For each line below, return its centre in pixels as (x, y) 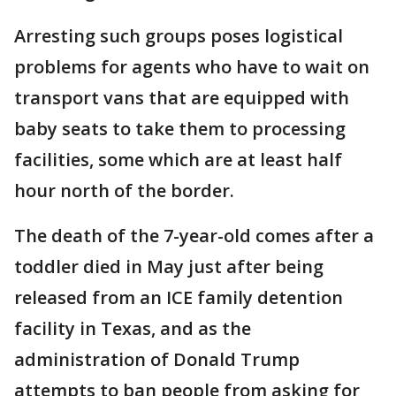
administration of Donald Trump (157, 360)
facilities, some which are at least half (178, 160)
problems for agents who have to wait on (192, 67)
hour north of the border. (124, 191)
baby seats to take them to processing (180, 129)
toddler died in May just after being (169, 267)
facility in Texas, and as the (133, 329)
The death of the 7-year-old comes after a (194, 236)
